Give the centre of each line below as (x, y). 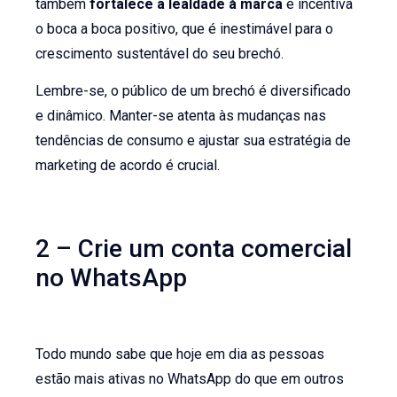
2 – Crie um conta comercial (194, 248)
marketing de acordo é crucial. (128, 166)
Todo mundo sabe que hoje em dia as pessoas (180, 354)
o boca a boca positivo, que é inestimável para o (185, 28)
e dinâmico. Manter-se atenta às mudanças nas (181, 116)
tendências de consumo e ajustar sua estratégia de (194, 141)
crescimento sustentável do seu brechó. (160, 53)
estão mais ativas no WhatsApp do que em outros (190, 378)
